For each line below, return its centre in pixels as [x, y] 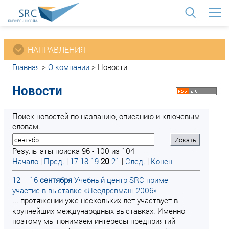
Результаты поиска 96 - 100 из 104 [73, 151]
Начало [25, 161]
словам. [26, 126]
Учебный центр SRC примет [122, 180]
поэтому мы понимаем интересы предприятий [94, 221]
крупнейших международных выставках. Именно [99, 211]
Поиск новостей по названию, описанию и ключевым [106, 116]
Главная [26, 67]
